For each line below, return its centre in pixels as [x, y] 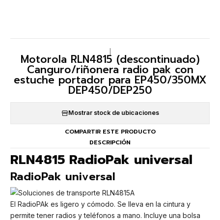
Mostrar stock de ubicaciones [113, 113]
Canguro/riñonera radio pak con [110, 69]
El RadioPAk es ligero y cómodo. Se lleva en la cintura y [100, 204]
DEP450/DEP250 [110, 90]
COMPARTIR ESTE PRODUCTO [110, 132]
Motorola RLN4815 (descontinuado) [110, 59]
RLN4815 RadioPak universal [101, 160]
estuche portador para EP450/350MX [110, 80]
